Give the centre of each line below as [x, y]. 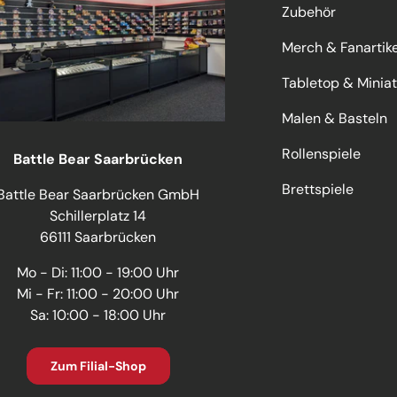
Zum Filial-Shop [98, 366]
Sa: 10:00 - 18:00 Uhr [98, 315]
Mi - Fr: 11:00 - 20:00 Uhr [98, 293]
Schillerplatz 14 [98, 215]
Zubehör [309, 12]
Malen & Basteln [335, 118]
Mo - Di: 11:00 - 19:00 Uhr [98, 272]
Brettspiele [318, 189]
